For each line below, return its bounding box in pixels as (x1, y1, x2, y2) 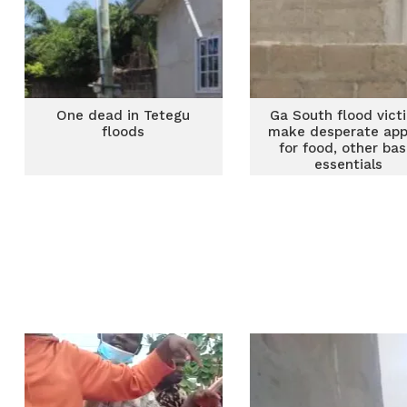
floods (102, 124, 145, 140)
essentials (313, 156, 382, 173)
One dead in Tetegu (56, 107, 191, 124)
